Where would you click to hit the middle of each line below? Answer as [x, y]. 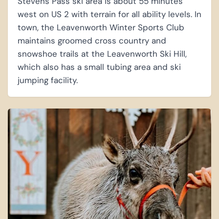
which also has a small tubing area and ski [99, 67]
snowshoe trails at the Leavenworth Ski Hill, [102, 54]
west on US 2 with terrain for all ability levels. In [109, 14]
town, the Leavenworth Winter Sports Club [101, 27]
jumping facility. [48, 80]
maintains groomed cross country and [92, 40]
